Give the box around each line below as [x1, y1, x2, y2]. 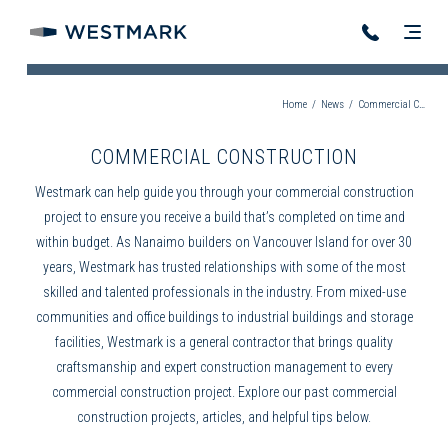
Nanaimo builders [134, 233, 232, 250]
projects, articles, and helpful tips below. [148, 408, 371, 425]
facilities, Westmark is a [55, 333, 189, 350]
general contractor [189, 333, 290, 350]
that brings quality [290, 333, 393, 350]
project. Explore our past [190, 383, 332, 400]
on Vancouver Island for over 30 [232, 233, 412, 250]
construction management [199, 358, 347, 375]
